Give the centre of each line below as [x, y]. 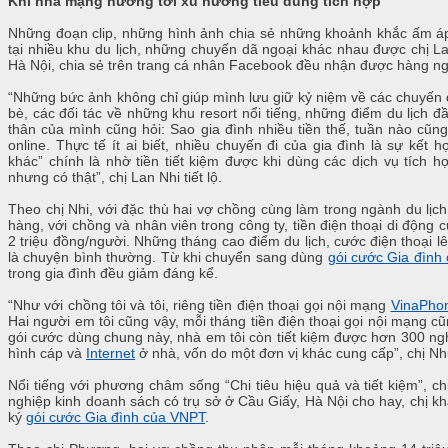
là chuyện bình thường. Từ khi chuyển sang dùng [168, 257]
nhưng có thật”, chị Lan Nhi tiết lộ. [115, 177]
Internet [110, 353]
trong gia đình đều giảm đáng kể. [113, 273]
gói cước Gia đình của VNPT [115, 417]
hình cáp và [47, 353]
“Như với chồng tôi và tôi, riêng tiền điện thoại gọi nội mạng [199, 305]
